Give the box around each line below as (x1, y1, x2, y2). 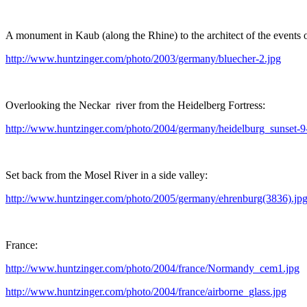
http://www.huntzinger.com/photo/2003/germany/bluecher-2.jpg (5, 52, 281, 64)
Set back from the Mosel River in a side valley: (5, 169, 208, 181)
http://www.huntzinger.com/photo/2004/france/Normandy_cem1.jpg (5, 262, 299, 274)
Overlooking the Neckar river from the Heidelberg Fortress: (5, 99, 265, 111)
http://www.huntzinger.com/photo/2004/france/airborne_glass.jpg (5, 285, 286, 297)
